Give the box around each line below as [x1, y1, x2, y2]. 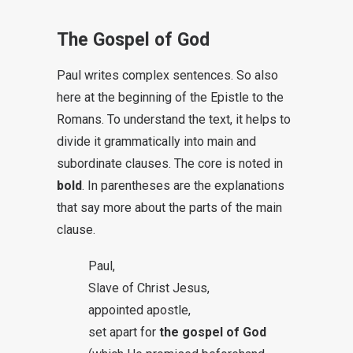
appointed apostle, [88, 303, 191, 318]
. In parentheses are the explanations [82, 178, 284, 193]
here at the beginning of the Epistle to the [57, 90, 284, 105]
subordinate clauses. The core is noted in [57, 156, 283, 171]
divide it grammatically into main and [57, 134, 256, 149]
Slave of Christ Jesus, [88, 281, 210, 295]
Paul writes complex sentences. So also [57, 68, 278, 83]
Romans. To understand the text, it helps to [57, 112, 291, 127]
